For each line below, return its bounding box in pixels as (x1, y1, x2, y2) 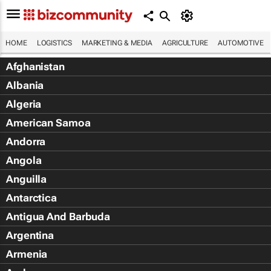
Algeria (6, 98, 42, 110)
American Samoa (6, 117, 91, 129)
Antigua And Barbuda (6, 211, 111, 223)
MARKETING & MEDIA (81, 39, 153, 47)
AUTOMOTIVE (217, 39, 264, 47)
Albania (6, 79, 44, 91)
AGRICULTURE (162, 39, 208, 47)
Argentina (6, 229, 54, 241)
